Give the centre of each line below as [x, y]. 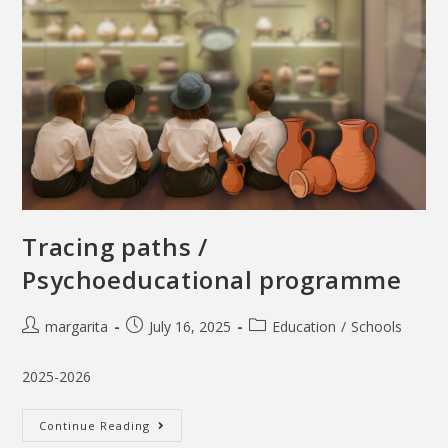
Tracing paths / [115, 246]
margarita [77, 326]
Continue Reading [95, 425]
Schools [377, 326]
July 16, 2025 [190, 326]
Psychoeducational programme [212, 279]
